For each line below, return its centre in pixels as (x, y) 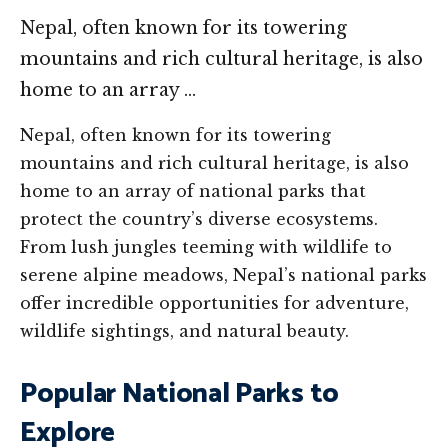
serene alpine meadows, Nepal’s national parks (223, 274)
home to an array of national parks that (193, 190)
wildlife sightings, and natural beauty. (184, 330)
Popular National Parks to (179, 393)
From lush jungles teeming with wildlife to (206, 246)
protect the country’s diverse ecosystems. (199, 218)
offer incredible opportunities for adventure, (214, 302)
